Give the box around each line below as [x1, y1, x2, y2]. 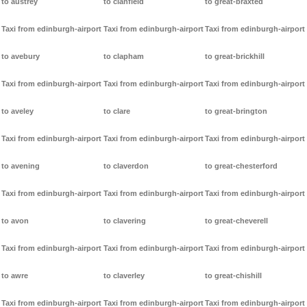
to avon [1, 217, 29, 225]
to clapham [103, 52, 144, 61]
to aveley [1, 107, 34, 116]
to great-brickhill [205, 52, 265, 61]
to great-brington [205, 107, 268, 116]
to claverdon [103, 162, 149, 171]
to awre [1, 271, 28, 280]
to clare [103, 107, 130, 116]
